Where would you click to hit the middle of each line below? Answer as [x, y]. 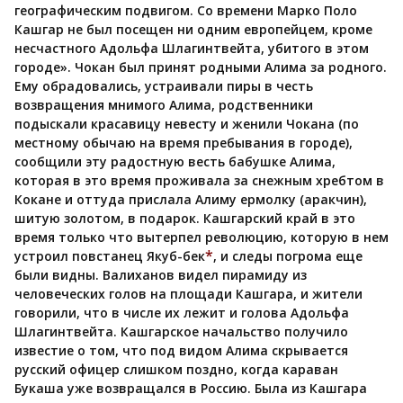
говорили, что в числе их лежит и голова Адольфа [182, 312]
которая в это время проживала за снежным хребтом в [199, 180]
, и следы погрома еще [288, 255]
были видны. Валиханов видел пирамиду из [161, 274]
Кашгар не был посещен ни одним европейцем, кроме [193, 29]
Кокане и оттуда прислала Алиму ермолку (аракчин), [191, 199]
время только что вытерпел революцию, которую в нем [201, 237]
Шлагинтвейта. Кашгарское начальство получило [181, 331]
